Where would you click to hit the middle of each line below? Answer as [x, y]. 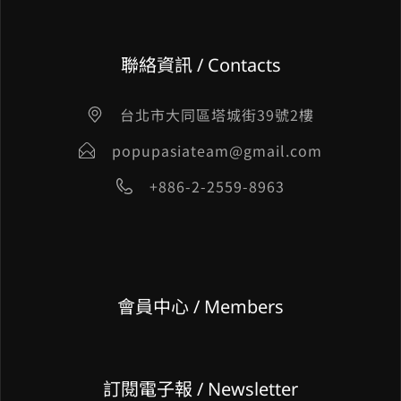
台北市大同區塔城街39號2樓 [218, 114]
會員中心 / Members [200, 306]
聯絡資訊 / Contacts [200, 64]
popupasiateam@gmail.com [218, 150]
